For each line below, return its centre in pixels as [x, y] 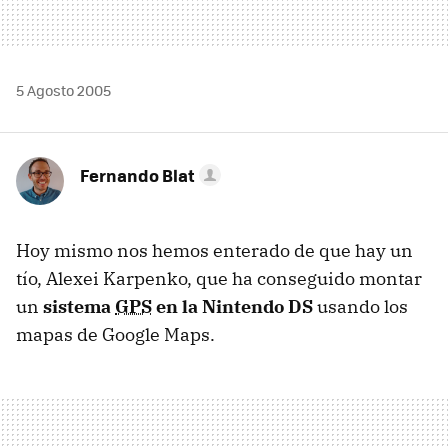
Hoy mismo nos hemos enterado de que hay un [214, 250]
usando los [360, 306]
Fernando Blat [137, 175]
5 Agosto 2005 [63, 90]
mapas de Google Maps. [115, 334]
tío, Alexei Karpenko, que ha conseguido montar [219, 278]
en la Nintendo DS [232, 306]
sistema [79, 306]
